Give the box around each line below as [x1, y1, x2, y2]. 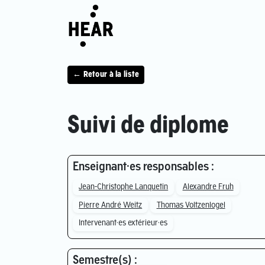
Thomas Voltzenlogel [156, 201, 225, 209]
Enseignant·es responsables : [73, 161, 214, 174]
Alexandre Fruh [182, 183, 234, 191]
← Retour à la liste [73, 70, 140, 80]
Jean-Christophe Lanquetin [79, 183, 169, 191]
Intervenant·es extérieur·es [79, 219, 168, 228]
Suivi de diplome [67, 115, 229, 139]
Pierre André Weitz [79, 201, 143, 209]
